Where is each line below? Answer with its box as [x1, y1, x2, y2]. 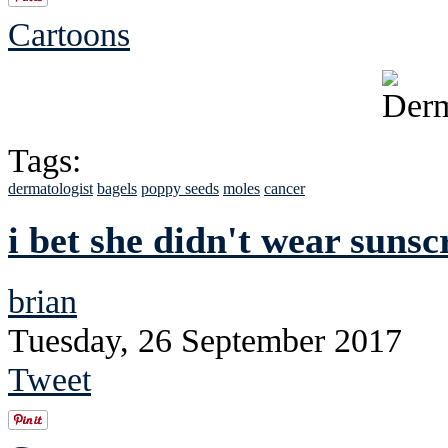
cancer [264, 180, 305, 198]
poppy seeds [141, 180, 219, 198]
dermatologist [8, 180, 93, 198]
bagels [97, 180, 137, 198]
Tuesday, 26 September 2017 [8, 321, 402, 360]
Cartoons [8, 15, 130, 54]
